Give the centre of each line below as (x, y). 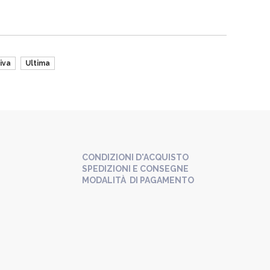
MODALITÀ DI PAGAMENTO (138, 180)
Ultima (38, 63)
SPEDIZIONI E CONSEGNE (135, 169)
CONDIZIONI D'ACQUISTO (135, 157)
